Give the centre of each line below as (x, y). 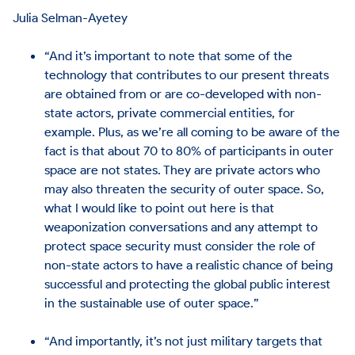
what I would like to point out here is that (160, 207)
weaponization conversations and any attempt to (181, 226)
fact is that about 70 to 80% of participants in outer (189, 150)
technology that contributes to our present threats (187, 74)
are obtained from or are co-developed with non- (183, 93)
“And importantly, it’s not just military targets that (184, 340)
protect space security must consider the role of (180, 245)
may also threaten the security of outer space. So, (185, 188)
